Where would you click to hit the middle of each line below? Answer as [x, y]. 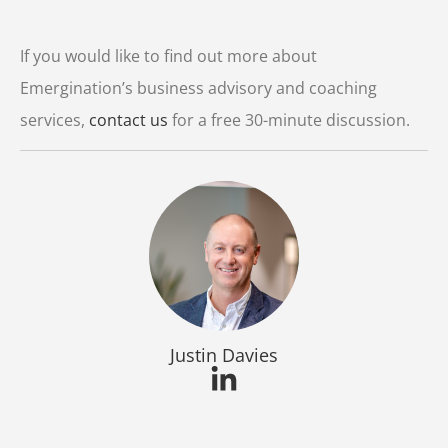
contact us [128, 119]
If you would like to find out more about [168, 55]
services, [54, 119]
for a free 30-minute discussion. [289, 119]
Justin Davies [224, 354]
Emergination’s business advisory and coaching [198, 87]
